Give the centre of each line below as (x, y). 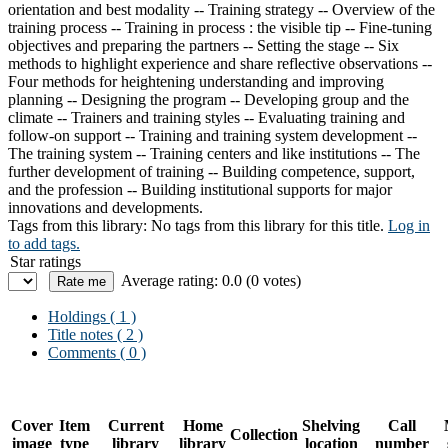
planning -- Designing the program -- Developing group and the (208, 99)
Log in (409, 225)
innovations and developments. (105, 207)
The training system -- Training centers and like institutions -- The (214, 153)
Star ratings (45, 261)
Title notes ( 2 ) (95, 334)
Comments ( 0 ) (97, 352)
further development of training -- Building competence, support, (211, 171)
